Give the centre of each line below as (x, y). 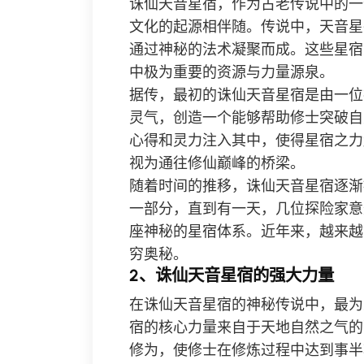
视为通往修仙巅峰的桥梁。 (217, 163)
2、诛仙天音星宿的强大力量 (232, 275)
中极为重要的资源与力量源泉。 (232, 72)
